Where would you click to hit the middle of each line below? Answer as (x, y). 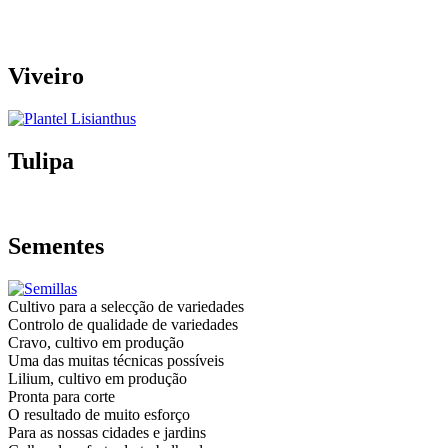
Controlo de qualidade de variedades (123, 324)
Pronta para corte (61, 396)
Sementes (56, 245)
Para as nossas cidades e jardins (107, 432)
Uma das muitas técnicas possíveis (116, 360)
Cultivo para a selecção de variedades (126, 306)
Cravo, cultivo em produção (96, 342)
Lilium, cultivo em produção (97, 378)
